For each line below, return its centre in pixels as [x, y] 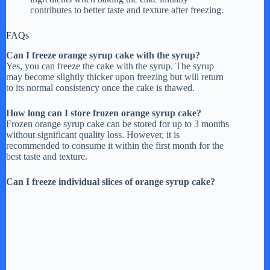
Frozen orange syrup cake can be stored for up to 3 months [118, 124]
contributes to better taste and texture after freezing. [127, 10]
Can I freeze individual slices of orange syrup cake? [111, 181]
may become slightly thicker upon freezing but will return [115, 77]
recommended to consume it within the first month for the [115, 145]
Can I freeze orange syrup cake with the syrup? [103, 55]
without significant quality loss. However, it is [93, 134]
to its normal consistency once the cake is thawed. [100, 87]
